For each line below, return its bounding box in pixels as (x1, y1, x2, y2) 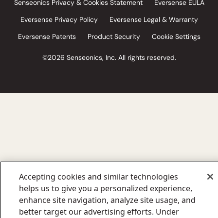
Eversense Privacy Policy (20, 15, 98, 24)
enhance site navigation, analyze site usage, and (19, 195, 196, 205)
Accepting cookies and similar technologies (19, 171, 179, 182)
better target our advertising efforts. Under (19, 206, 180, 217)
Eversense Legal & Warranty (109, 15, 198, 24)
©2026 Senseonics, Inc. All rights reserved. (42, 53, 176, 62)
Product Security (87, 32, 140, 41)
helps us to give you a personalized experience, (19, 183, 193, 194)
